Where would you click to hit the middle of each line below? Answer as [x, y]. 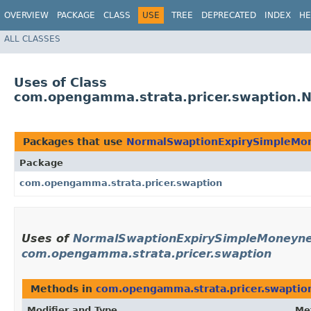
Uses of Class [60, 83]
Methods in [63, 289]
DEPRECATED [229, 15]
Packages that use [75, 142]
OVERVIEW [26, 15]
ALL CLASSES [32, 39]
